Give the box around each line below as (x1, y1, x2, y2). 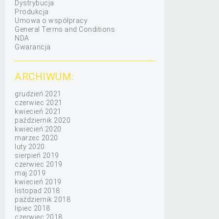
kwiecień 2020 (15, 125, 62, 133)
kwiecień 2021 (15, 108, 62, 115)
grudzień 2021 (15, 90, 62, 98)
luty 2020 (15, 143, 45, 151)
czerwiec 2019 (15, 160, 63, 168)
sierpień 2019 (15, 152, 59, 159)
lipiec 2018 (15, 204, 50, 212)
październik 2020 (15, 116, 70, 124)
